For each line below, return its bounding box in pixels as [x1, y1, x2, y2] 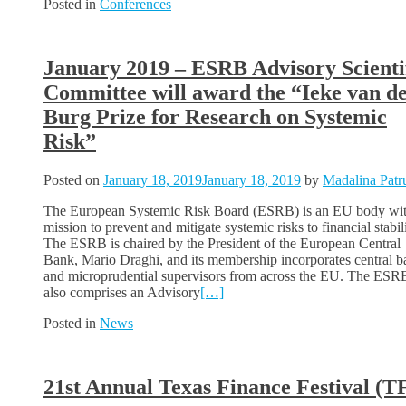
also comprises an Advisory [43, 285, 200, 301]
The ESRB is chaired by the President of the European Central [43, 236, 401, 252]
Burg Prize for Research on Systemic [43, 105, 387, 130]
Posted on [43, 172, 103, 188]
